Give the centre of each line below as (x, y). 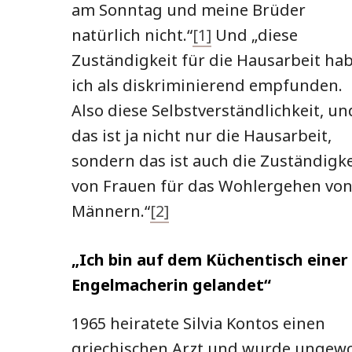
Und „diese (255, 35)
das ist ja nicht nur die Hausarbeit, (202, 136)
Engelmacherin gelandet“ (171, 285)
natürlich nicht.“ (132, 35)
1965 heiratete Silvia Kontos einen (198, 323)
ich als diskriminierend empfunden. (207, 86)
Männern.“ (111, 211)
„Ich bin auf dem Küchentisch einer (210, 260)
